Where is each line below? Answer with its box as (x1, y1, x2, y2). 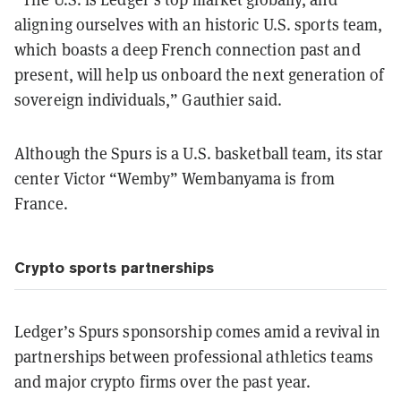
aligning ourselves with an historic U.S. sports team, (14, 13, 383, 35)
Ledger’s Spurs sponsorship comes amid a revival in (14, 320, 381, 342)
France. (14, 192, 68, 214)
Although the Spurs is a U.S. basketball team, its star (14, 141, 384, 164)
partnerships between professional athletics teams (14, 345, 373, 367)
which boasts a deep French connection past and (14, 38, 361, 60)
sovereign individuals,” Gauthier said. (14, 88, 282, 110)
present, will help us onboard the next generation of (14, 63, 385, 85)
